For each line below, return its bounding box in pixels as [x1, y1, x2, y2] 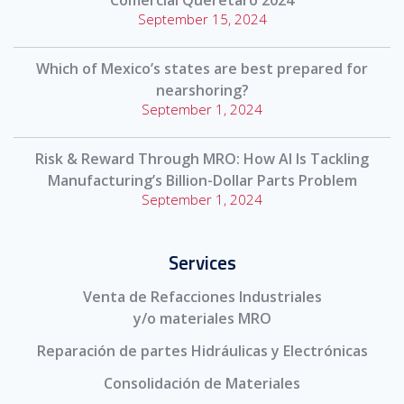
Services [168, 248, 236, 278]
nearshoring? [155, 80, 249, 101]
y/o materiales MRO [133, 308, 271, 329]
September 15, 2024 [137, 10, 267, 29]
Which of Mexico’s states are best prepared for [36, 59, 368, 79]
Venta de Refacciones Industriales [82, 287, 322, 308]
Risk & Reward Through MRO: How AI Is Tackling [35, 149, 369, 170]
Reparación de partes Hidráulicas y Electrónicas [36, 341, 368, 362]
